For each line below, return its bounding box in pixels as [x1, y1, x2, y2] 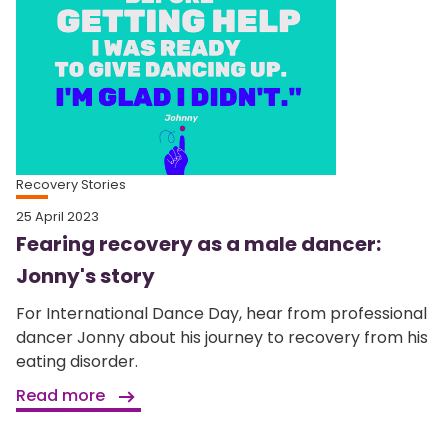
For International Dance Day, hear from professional [16, 302, 427, 326]
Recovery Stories [16, 176, 126, 194]
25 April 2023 [16, 208, 99, 226]
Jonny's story [16, 262, 155, 291]
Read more [16, 384, 109, 408]
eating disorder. [16, 350, 138, 374]
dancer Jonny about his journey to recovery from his [16, 326, 428, 350]
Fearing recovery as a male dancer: [16, 230, 381, 259]
